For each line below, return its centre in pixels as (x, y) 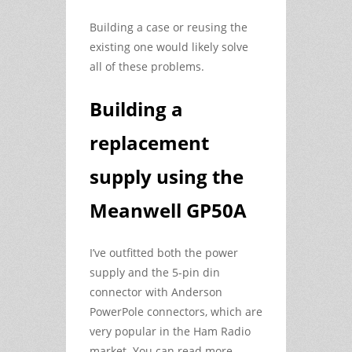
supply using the (167, 176)
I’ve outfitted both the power (164, 252)
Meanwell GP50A (168, 210)
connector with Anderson (156, 291)
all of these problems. (147, 66)
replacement (149, 142)
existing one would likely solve (169, 46)
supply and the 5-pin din (155, 272)
